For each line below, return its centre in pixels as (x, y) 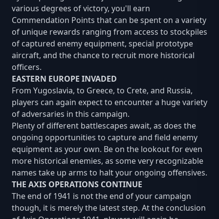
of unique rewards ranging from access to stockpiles (109, 32)
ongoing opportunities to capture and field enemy (105, 138)
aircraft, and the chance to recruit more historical (103, 55)
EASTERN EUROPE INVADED (64, 79)
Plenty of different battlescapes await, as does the (104, 126)
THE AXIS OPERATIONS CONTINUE (77, 185)
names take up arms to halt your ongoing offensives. (109, 173)
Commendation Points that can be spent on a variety (109, 20)
